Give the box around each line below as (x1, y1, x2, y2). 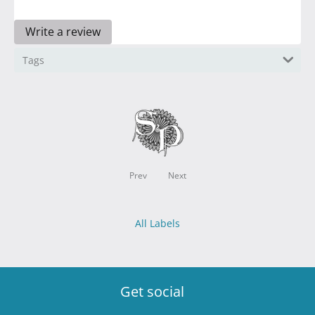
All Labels (135, 217, 180, 231)
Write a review (25, 24, 101, 40)
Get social (120, 282, 184, 302)
